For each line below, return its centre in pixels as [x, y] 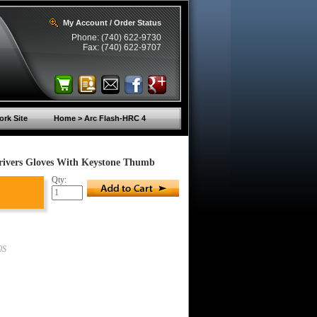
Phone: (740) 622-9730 [116, 38]
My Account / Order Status [112, 23]
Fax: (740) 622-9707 [122, 47]
